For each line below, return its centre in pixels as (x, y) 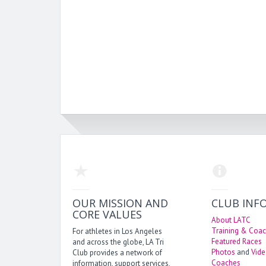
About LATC (231, 220)
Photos (223, 252)
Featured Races (237, 242)
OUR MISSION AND (120, 203)
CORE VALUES (107, 215)
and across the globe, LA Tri (118, 242)
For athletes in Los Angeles (117, 232)
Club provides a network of (117, 253)
